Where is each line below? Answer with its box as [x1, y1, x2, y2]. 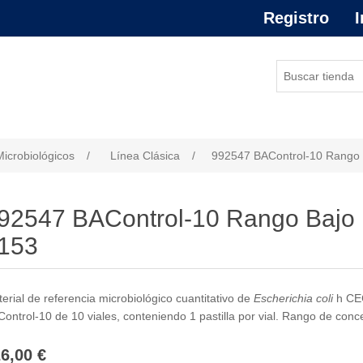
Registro [263, 9, 329, 27]
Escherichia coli [254, 292, 333, 305]
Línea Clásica [110, 149, 180, 162]
